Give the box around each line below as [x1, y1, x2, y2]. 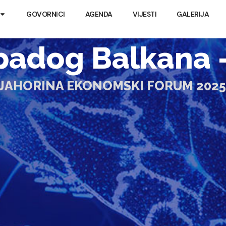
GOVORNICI [26, 10, 65, 19]
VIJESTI [132, 10, 157, 19]
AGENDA [85, 10, 112, 19]
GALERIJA [177, 10, 209, 19]
